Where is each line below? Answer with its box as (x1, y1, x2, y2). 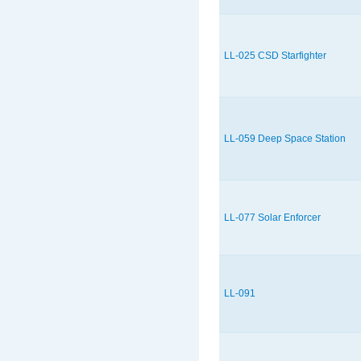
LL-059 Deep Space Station (224, 133, 346, 145)
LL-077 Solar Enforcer (224, 212, 321, 224)
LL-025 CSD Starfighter (224, 50, 326, 62)
